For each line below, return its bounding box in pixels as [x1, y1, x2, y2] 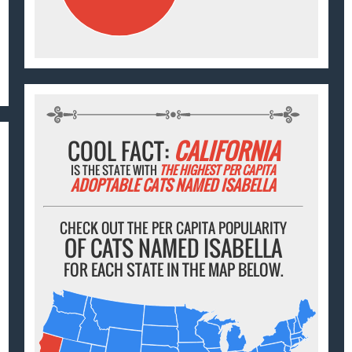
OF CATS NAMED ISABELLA [64, 232, 283, 265]
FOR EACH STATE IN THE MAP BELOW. [63, 258, 284, 282]
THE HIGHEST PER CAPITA [159, 161, 277, 179]
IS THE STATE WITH [71, 161, 160, 179]
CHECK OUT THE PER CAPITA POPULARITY [60, 218, 288, 239]
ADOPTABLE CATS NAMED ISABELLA [71, 174, 277, 196]
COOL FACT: [67, 134, 174, 168]
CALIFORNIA [173, 134, 280, 168]
